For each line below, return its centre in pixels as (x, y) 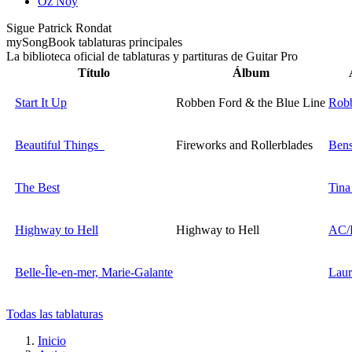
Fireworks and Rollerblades (244, 145)
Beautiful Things (60, 145)
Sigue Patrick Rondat (59, 28)
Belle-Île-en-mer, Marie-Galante (94, 273)
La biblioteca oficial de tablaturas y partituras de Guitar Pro (152, 57)
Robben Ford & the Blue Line (251, 103)
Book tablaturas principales (115, 42)
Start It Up (41, 103)
